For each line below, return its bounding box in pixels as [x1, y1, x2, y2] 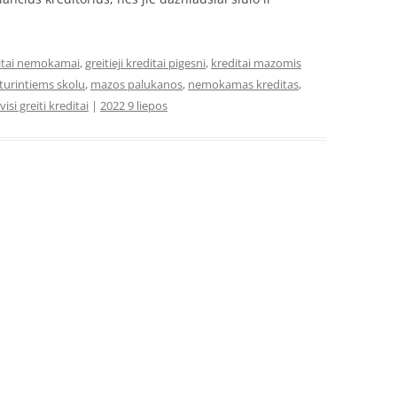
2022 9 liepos [100, 97, 167, 113]
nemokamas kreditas [188, 76, 299, 92]
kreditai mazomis [211, 55, 301, 71]
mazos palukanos [90, 76, 183, 92]
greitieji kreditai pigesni [85, 55, 206, 71]
